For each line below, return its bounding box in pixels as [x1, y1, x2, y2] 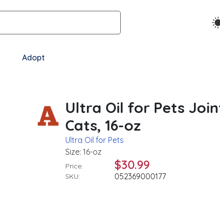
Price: [65, 162, 83, 170]
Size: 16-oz [65, 147, 102, 157]
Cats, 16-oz [65, 116, 141, 135]
